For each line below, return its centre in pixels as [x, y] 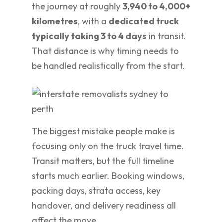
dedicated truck [144, 21]
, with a [93, 21]
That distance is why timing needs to [105, 51]
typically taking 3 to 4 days [89, 36]
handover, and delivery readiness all [104, 205]
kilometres [55, 21]
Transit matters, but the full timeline [103, 161]
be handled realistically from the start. [108, 66]
